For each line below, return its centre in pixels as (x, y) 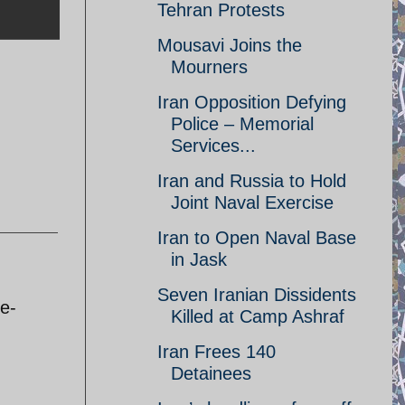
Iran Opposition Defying (252, 102)
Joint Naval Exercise (252, 202)
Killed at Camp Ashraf (258, 316)
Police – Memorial (242, 124)
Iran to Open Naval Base (257, 238)
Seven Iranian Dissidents (257, 295)
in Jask (199, 259)
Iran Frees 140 (217, 352)
